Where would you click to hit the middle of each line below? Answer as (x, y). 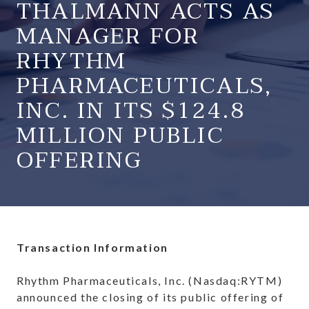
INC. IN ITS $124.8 (131, 111)
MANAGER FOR (109, 37)
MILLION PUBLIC (120, 136)
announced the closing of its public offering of (150, 297)
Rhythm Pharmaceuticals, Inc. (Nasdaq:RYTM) (150, 281)
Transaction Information (92, 248)
